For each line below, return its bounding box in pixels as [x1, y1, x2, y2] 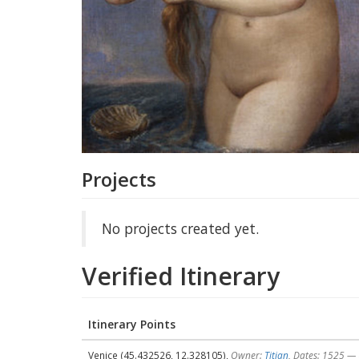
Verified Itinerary [82, 259, 280, 292]
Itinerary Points [88, 316, 175, 332]
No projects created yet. [102, 218, 259, 238]
